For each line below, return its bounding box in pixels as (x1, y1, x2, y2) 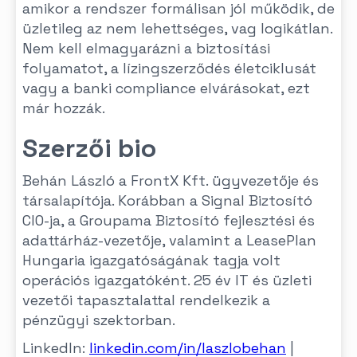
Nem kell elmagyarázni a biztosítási (22, 39, 270, 57)
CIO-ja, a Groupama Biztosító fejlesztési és (22, 211, 315, 229)
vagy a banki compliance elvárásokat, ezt (22, 79, 310, 97)
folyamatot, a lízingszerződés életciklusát (22, 59, 316, 77)
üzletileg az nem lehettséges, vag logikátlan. (22, 19, 332, 37)
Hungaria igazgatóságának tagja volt (22, 251, 280, 269)
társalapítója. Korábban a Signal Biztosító (22, 191, 312, 210)
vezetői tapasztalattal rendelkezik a (22, 291, 270, 309)
